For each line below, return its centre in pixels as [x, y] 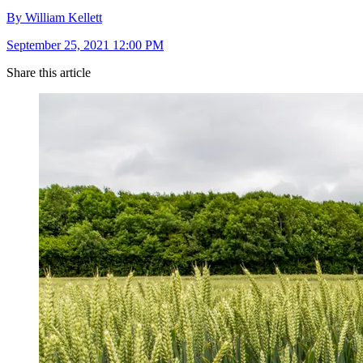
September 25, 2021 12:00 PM [85, 45]
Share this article [49, 73]
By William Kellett [54, 18]
